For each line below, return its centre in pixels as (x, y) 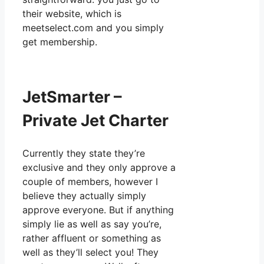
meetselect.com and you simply (93, 27)
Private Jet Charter (95, 121)
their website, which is (72, 13)
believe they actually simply (84, 195)
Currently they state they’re (84, 153)
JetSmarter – (72, 97)
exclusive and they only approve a (99, 167)
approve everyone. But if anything (98, 209)
